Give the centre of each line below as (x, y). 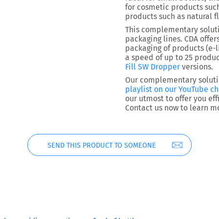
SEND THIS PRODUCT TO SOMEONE (102, 145)
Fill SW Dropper (153, 67)
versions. (197, 67)
